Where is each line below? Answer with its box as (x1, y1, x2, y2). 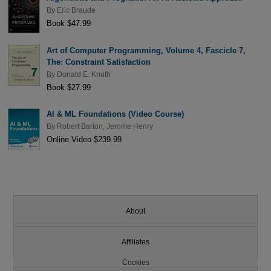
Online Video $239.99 (46, 135, 122, 145)
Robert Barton (56, 122, 103, 130)
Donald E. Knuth (56, 71, 111, 79)
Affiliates (122, 238, 149, 246)
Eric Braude (56, 6, 96, 14)
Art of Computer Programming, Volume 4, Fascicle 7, (46, 45, 246, 55)
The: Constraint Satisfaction (46, 57, 151, 67)
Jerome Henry (106, 122, 153, 130)
